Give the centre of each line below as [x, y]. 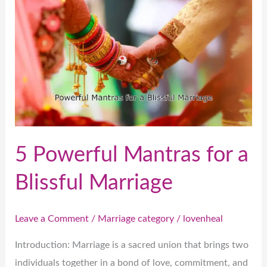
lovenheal [203, 219]
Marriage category [136, 219]
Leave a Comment [52, 219]
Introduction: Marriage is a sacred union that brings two [132, 245]
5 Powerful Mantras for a [132, 155]
